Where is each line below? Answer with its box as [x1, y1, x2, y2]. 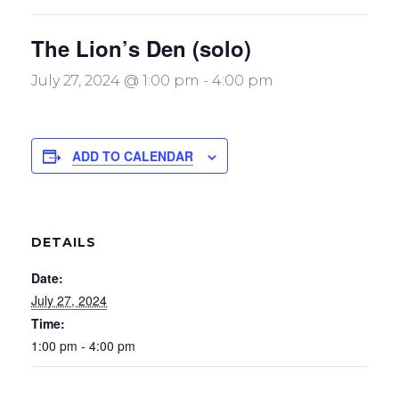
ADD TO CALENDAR [72, 147, 193, 166]
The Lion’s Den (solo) [31, 33, 251, 64]
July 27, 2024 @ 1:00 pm [31, 72, 199, 90]
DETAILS [31, 234, 96, 251]
